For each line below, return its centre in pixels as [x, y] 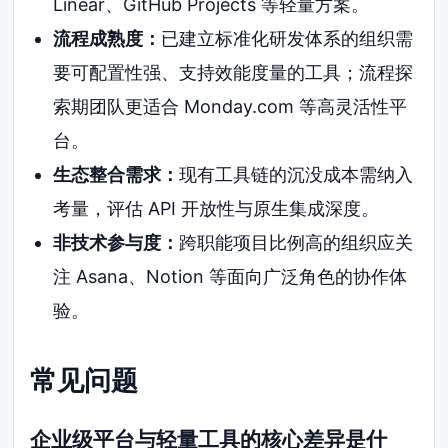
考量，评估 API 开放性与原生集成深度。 [215, 209]
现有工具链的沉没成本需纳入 [295, 175]
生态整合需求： [115, 175]
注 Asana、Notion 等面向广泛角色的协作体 [229, 277]
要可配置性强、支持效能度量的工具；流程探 [232, 73]
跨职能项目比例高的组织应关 [295, 243]
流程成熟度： [106, 39]
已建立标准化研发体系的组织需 [286, 39]
